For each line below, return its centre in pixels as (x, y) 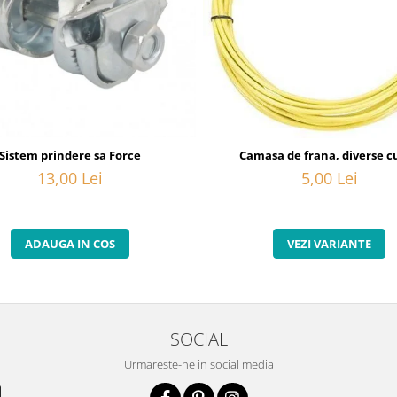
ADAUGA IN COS (70, 244)
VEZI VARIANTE (329, 244)
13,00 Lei (70, 179)
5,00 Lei (329, 179)
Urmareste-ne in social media (198, 365)
